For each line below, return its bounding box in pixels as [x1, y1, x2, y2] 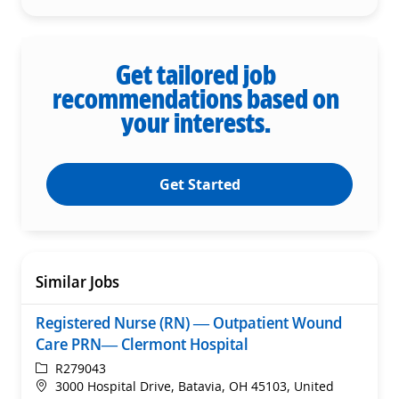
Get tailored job [116, 55, 276, 93]
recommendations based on [53, 79, 339, 117]
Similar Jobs [36, 270, 119, 292]
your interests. [121, 103, 271, 141]
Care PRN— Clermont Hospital [36, 332, 248, 354]
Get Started [159, 174, 240, 194]
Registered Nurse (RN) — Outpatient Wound [36, 311, 342, 333]
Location [35, 376, 85, 394]
